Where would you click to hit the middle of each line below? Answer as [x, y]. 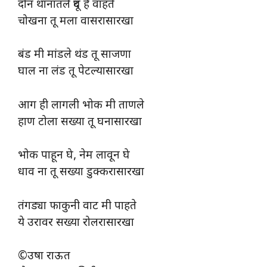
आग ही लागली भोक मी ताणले [81, 105]
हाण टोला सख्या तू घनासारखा [80, 122]
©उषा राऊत [44, 257]
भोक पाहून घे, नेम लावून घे [74, 156]
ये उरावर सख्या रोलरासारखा [76, 223]
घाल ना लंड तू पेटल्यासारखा [76, 72]
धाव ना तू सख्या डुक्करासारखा [81, 173]
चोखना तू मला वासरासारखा [76, 21]
